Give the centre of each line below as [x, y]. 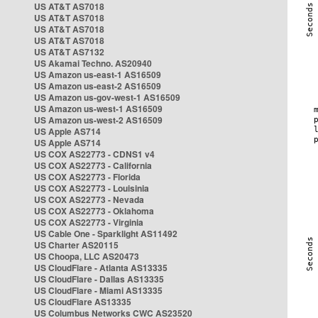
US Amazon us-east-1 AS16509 [98, 75]
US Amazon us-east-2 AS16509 [98, 86]
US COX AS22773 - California [93, 165]
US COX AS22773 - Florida [87, 177]
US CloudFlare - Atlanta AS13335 [101, 268]
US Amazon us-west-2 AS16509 [98, 120]
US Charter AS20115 [76, 245]
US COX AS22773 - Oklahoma [94, 211]
